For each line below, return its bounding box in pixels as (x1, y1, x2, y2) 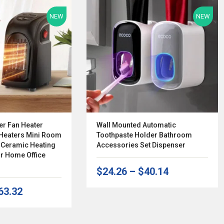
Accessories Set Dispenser (96, 141, 186, 149)
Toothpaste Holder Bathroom (96, 131, 192, 139)
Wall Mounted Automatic (96, 121, 176, 129)
